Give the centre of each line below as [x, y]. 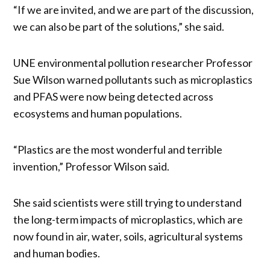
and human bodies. [57, 253]
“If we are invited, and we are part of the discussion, [134, 9]
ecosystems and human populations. [98, 113]
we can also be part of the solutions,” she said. [119, 26]
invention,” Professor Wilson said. [92, 166]
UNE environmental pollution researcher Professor [133, 62]
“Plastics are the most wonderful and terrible [118, 149]
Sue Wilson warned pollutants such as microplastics [133, 79]
